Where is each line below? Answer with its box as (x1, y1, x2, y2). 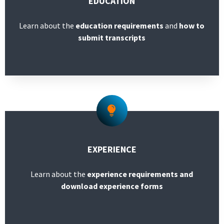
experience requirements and (87, 168, 193, 179)
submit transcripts (78, 32, 146, 43)
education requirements (75, 20, 164, 31)
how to (179, 20, 205, 31)
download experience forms (60, 180, 163, 191)
